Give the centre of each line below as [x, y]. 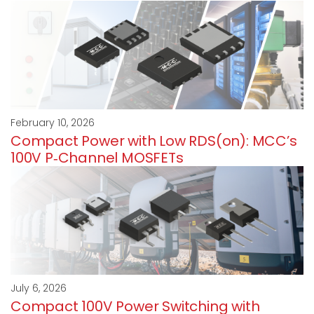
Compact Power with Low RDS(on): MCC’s [154, 141]
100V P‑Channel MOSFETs [97, 157]
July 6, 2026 [39, 288]
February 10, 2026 [53, 122]
